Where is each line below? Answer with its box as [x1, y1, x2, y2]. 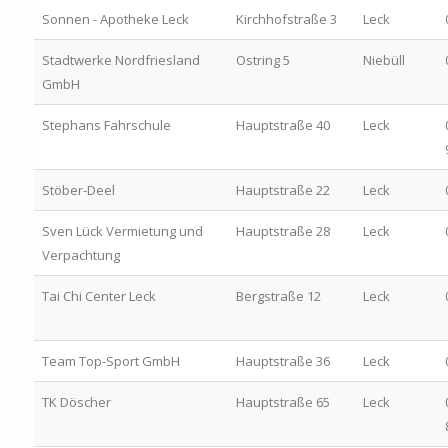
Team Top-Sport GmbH [41, 351, 180, 370]
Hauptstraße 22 [235, 180, 330, 199]
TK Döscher [41, 392, 111, 411]
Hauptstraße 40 [235, 115, 330, 134]
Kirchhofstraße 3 [235, 9, 337, 28]
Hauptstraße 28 [235, 221, 330, 240]
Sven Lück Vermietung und [41, 221, 203, 240]
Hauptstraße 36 [235, 351, 330, 370]
